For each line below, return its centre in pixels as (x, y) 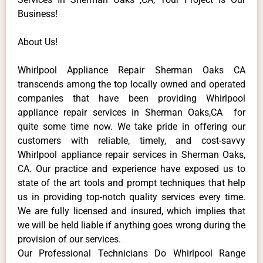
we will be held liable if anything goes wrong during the (131, 225)
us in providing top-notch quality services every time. (131, 197)
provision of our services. (69, 239)
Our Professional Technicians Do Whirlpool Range (131, 253)
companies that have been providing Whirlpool (131, 98)
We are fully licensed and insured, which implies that (131, 211)
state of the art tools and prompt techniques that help (131, 183)
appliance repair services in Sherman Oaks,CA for (131, 112)
